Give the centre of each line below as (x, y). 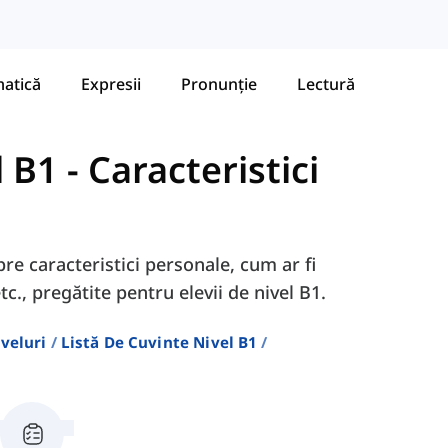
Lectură (326, 83)
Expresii (111, 83)
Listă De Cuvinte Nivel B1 (159, 342)
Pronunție (219, 83)
